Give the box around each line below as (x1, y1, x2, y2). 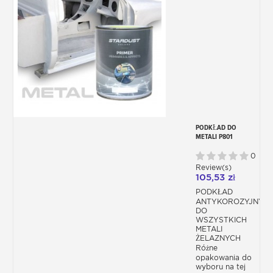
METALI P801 (196, 132, 233, 141)
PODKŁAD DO (196, 123, 236, 132)
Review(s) (196, 163, 234, 172)
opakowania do (196, 253, 252, 263)
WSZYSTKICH (196, 215, 247, 225)
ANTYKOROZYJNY (196, 197, 264, 207)
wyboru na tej (196, 262, 246, 272)
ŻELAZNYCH (196, 233, 243, 243)
